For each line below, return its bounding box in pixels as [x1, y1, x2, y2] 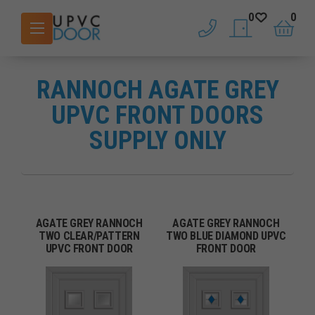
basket [283, 28, 312, 42]
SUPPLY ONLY [89, 126, 226, 155]
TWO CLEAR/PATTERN [39, 229, 140, 243]
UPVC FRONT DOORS [51, 101, 264, 130]
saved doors [240, 28, 294, 42]
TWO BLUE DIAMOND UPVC [165, 229, 286, 243]
